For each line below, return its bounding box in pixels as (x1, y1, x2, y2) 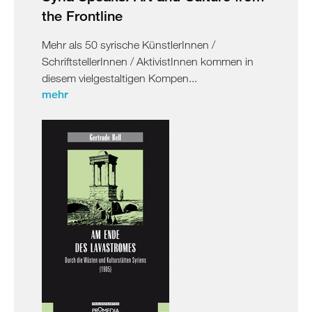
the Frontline (42, 7, 123, 24)
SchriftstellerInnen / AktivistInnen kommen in (42, 54, 253, 68)
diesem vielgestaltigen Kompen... (42, 71, 197, 84)
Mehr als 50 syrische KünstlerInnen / (42, 38, 215, 51)
